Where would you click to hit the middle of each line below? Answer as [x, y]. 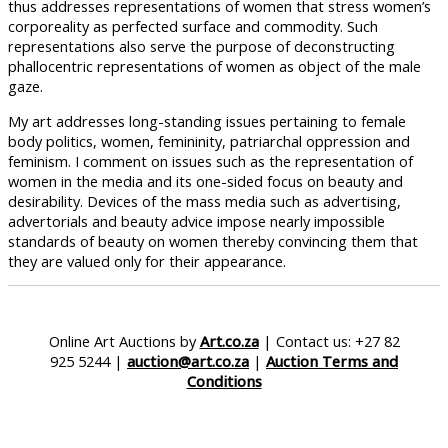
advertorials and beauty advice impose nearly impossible [196, 220]
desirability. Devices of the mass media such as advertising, [204, 200]
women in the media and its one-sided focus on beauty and [205, 180]
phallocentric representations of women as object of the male [214, 66]
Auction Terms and [332, 361]
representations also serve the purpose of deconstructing [201, 46]
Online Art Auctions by [124, 341]
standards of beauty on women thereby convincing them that [213, 240]
